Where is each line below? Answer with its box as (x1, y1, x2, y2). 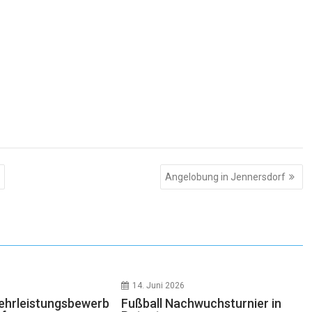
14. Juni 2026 (132, 281, 185, 290)
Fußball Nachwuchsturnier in (121, 296, 282, 311)
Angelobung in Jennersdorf (164, 171, 286, 182)
